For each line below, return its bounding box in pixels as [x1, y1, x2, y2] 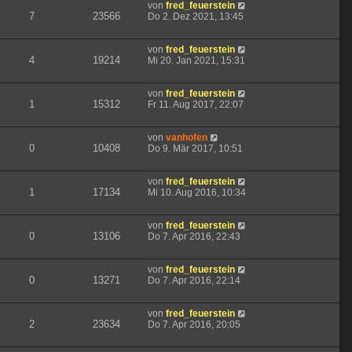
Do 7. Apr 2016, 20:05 [148, 319, 240, 331]
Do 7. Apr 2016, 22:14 [148, 275, 240, 287]
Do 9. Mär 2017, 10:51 [148, 143, 243, 155]
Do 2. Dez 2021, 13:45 [148, 11, 244, 23]
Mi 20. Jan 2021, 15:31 [148, 55, 245, 67]
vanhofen [166, 132, 207, 144]
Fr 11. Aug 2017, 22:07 [148, 99, 244, 111]
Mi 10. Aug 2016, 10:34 [148, 187, 246, 199]
